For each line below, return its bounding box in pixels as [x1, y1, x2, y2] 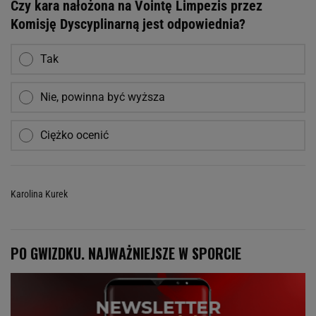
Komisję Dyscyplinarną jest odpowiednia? [11, 15, 245, 32]
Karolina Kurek [11, 188, 68, 200]
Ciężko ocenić [40, 128, 109, 142]
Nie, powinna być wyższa [40, 90, 165, 104]
